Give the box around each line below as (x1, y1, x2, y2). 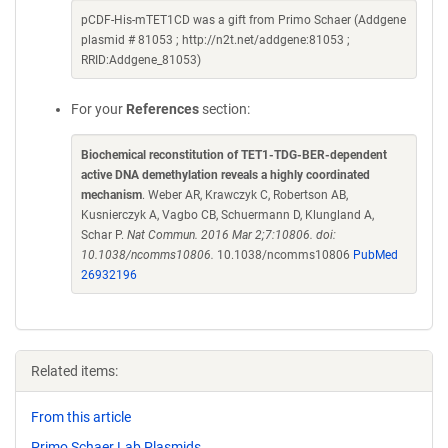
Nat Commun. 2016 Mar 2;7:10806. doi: (127, 228, 336, 242)
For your (71, 101, 126, 117)
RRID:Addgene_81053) (81, 53, 201, 67)
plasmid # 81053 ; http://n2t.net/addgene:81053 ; (81, 33, 350, 47)
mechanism (81, 188, 142, 202)
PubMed (353, 248, 398, 262)
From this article (31, 409, 131, 425)
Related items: (31, 363, 118, 379)
